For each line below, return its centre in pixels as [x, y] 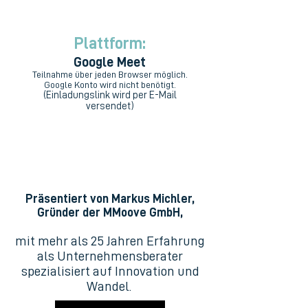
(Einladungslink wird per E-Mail [110, 95]
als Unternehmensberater [110, 256]
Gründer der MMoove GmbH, [110, 212]
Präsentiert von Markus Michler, [110, 199]
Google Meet [110, 62]
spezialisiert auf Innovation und [110, 271]
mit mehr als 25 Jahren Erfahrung [110, 241]
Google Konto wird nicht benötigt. [110, 85]
